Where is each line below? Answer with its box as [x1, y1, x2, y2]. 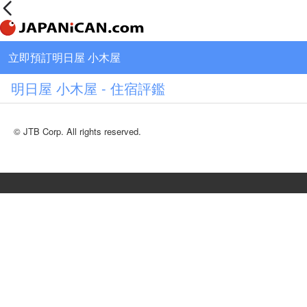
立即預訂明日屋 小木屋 [8, 49, 121, 65]
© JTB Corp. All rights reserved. [14, 125, 141, 138]
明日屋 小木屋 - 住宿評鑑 [11, 78, 165, 98]
